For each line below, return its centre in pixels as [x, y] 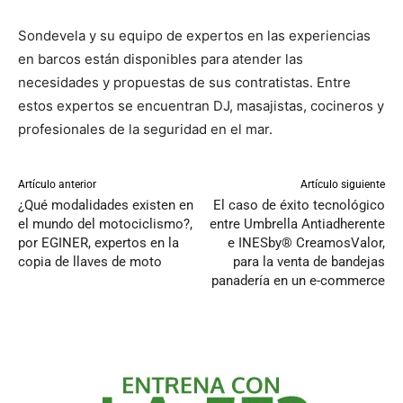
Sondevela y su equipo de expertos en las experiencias [194, 36]
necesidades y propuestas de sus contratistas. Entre [184, 83]
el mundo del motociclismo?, [105, 224]
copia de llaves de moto [90, 262]
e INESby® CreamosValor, [306, 243]
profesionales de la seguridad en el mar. [145, 130]
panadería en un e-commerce [298, 281]
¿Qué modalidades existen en [106, 206]
